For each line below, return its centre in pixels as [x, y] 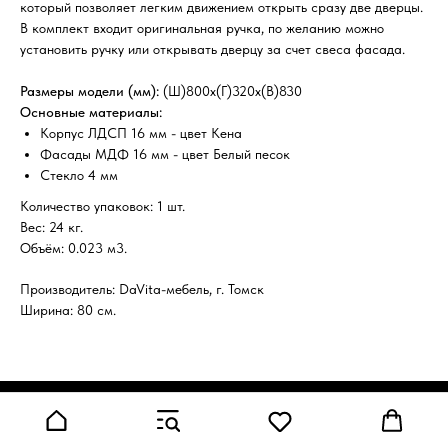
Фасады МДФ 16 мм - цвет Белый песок [165, 154]
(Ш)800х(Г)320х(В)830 [230, 91]
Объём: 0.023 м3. [73, 248]
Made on [172, 416]
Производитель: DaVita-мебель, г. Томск [142, 289]
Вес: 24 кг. [51, 227]
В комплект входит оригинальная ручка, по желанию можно [202, 28]
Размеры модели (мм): [89, 91]
